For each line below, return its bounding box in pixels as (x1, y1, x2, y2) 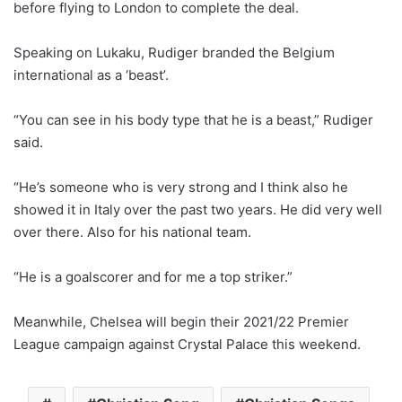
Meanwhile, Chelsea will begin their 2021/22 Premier (13, 312, 349, 330)
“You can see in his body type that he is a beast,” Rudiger (13, 110, 373, 128)
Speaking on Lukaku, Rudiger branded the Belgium (13, 43, 335, 61)
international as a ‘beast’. (13, 66, 169, 83)
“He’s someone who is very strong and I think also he (13, 178, 348, 196)
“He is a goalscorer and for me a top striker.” (13, 267, 293, 285)
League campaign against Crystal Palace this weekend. (13, 335, 361, 353)
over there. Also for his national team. (13, 223, 251, 240)
